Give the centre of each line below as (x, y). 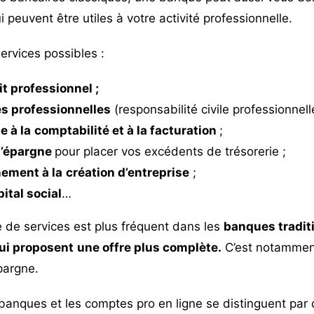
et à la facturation (164, 130)
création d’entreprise (127, 172)
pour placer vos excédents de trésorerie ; (170, 151)
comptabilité (71, 130)
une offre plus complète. (149, 247)
